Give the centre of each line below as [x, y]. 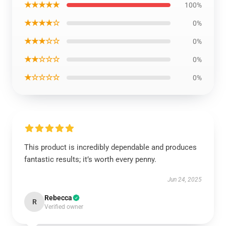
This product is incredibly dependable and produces [110, 147]
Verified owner [64, 207]
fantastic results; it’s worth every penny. [90, 159]
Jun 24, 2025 [185, 180]
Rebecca [58, 198]
